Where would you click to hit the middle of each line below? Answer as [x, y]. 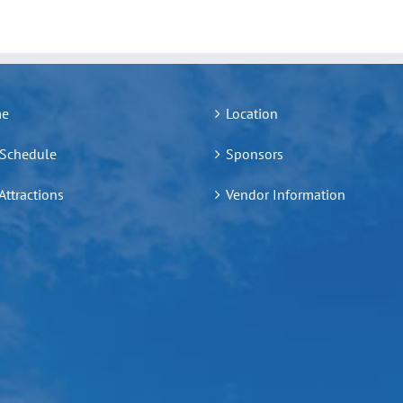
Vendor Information [286, 195]
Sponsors [255, 154]
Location [252, 114]
